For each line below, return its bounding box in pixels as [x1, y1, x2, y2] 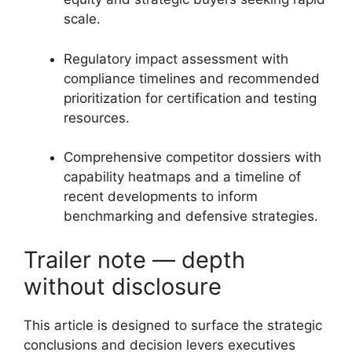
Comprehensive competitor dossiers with [64, 149, 321, 165]
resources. [64, 109, 130, 126]
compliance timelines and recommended [64, 70, 320, 86]
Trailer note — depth [24, 245, 245, 273]
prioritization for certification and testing [64, 90, 317, 106]
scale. [64, 11, 101, 27]
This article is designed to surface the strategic [24, 317, 322, 333]
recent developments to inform [64, 189, 258, 204]
